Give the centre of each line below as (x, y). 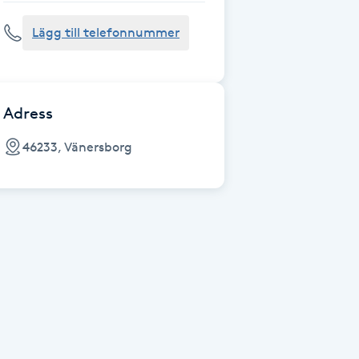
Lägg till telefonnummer (106, 32)
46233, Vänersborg (77, 147)
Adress (28, 113)
